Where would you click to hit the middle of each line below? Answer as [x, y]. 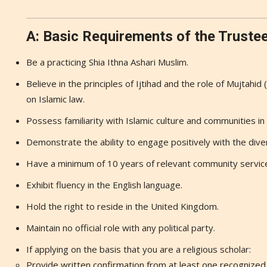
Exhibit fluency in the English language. [104, 185]
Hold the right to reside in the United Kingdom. [122, 206]
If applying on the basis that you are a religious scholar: [139, 249]
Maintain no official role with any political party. [121, 228]
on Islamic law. [55, 99]
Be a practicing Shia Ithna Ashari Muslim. [107, 62]
